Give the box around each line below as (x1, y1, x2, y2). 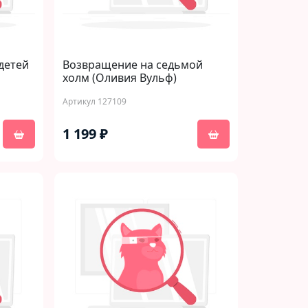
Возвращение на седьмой (63, 57, 203, 72)
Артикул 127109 (63, 96, 126, 107)
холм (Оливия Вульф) (63, 70, 177, 85)
